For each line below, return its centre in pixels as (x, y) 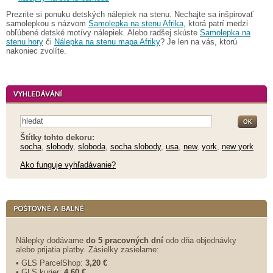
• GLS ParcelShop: (51, 263)
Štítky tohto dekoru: (57, 137)
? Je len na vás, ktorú (199, 41)
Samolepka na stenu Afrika (136, 23)
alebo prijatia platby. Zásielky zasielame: (87, 249)
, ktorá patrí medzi (216, 23)
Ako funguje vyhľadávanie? (68, 165)
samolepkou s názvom (47, 23)
